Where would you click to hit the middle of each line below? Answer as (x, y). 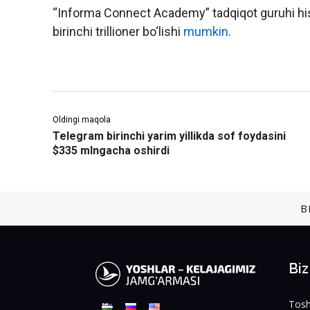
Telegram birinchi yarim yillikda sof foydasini (169, 136)
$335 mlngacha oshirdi (111, 151)
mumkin (206, 32)
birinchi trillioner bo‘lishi (118, 32)
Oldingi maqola (82, 120)
